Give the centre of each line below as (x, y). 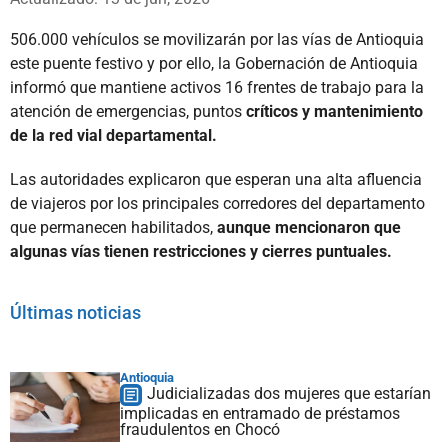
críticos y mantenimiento (334, 111)
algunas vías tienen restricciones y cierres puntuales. (201, 251)
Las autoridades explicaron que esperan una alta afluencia (216, 179)
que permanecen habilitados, (113, 227)
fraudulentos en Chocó (200, 429)
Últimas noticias (75, 312)
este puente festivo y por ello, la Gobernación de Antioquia (214, 63)
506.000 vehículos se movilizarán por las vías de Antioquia (217, 39)
